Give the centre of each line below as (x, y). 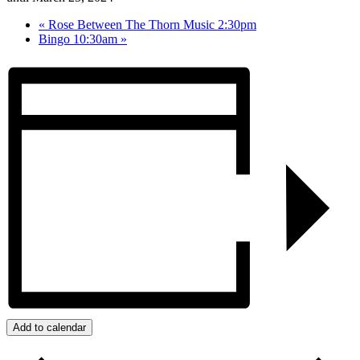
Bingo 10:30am (80, 39)
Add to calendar (49, 328)
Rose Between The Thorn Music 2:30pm (151, 24)
